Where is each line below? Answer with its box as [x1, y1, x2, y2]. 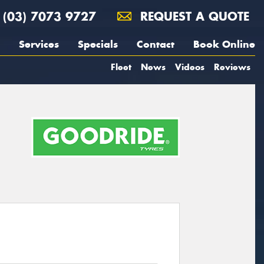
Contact [137, 38, 174, 51]
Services [19, 38, 59, 51]
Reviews [214, 61, 250, 72]
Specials [78, 38, 118, 51]
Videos [175, 61, 204, 72]
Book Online [193, 38, 255, 51]
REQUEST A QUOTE [136, 9, 249, 24]
